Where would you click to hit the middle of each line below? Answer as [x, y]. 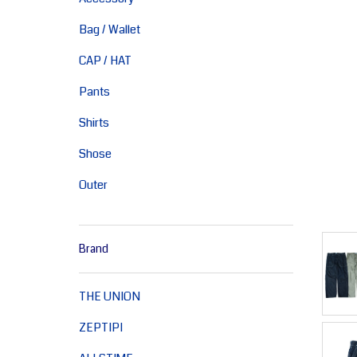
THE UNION [109, 296]
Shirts [94, 123]
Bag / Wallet [109, 29]
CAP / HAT [105, 61]
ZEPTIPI [100, 328]
